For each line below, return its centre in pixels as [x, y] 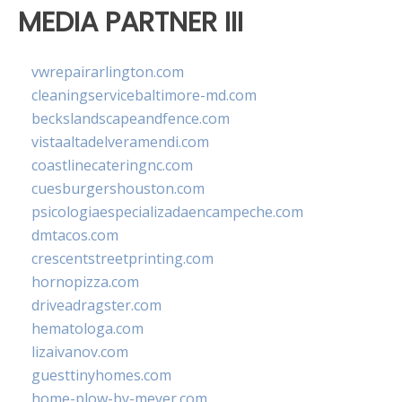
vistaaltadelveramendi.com [120, 141]
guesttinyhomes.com [101, 375]
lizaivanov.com [80, 351]
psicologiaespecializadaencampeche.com [167, 211]
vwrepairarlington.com [108, 71]
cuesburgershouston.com [118, 188]
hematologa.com [87, 328]
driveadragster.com [96, 305]
